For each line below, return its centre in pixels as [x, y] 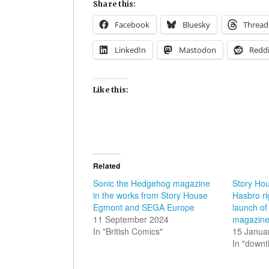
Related [107, 166]
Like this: [111, 90]
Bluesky [196, 25]
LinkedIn [130, 50]
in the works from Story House [150, 195]
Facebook [132, 25]
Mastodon [198, 50]
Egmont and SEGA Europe [144, 207]
